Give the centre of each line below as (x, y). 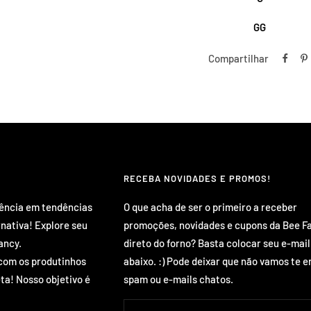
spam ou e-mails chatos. (178, 279)
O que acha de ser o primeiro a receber (210, 207)
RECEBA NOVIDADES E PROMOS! (197, 178)
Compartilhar (239, 58)
